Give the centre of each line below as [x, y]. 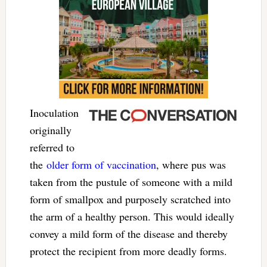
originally [50, 130]
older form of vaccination [101, 164]
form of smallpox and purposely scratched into [130, 199]
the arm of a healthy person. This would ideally [132, 216]
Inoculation [54, 112]
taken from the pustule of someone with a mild [131, 181]
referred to [52, 147]
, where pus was [191, 164]
